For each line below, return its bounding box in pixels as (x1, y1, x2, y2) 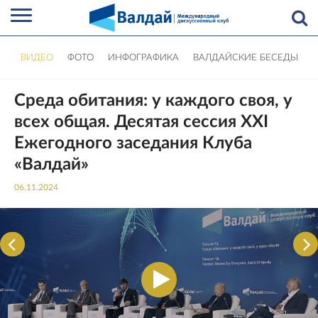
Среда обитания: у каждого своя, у (14, 92, 292, 109)
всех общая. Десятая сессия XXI (14, 114, 268, 131)
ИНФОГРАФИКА (107, 53, 179, 62)
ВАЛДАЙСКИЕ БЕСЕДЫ (192, 53, 298, 62)
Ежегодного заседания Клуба (14, 135, 252, 152)
